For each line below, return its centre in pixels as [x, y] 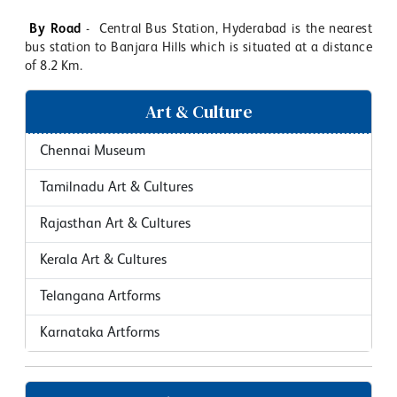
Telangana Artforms [100, 296]
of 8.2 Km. [54, 66]
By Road [55, 28]
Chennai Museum [93, 151]
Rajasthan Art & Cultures [115, 224]
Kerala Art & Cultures [103, 260]
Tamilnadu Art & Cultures [117, 187]
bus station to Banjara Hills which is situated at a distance [198, 47]
